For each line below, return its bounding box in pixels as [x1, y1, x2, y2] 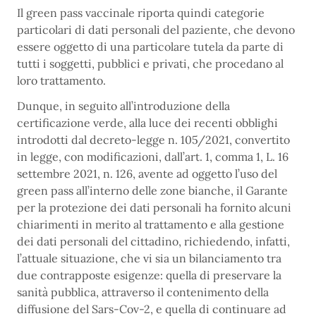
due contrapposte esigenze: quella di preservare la [17, 268, 281, 283]
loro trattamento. [17, 73, 106, 88]
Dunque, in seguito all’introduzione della [17, 99, 230, 114]
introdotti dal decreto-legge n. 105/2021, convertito [17, 133, 290, 147]
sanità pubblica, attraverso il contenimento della [17, 285, 269, 300]
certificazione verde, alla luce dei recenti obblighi [17, 116, 278, 130]
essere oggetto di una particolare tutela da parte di [17, 39, 284, 54]
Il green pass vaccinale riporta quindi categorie [17, 6, 265, 20]
